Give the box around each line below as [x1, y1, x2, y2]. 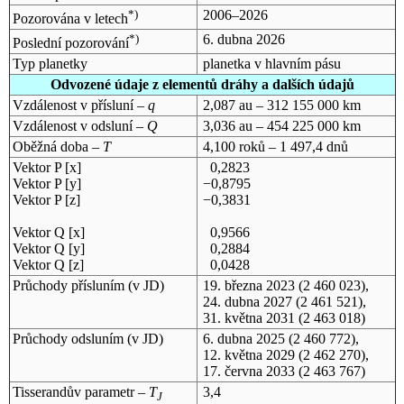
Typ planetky [12, 55, 87, 71]
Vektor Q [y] [12, 240, 85, 256]
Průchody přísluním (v [12, 277, 143, 293]
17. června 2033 [202, 363, 295, 379]
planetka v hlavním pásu [202, 55, 341, 71]
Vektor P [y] [12, 175, 81, 191]
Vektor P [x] [12, 159, 81, 175]
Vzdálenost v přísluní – [12, 96, 148, 113]
